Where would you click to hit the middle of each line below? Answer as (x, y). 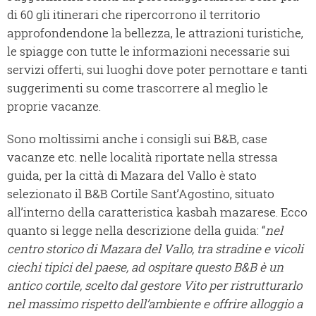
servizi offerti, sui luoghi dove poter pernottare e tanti (157, 70)
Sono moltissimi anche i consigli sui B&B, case (137, 139)
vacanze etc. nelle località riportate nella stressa (142, 157)
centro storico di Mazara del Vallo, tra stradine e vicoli (155, 249)
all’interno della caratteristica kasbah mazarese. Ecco (157, 212)
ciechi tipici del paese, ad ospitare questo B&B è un (145, 267)
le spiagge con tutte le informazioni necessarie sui (148, 51)
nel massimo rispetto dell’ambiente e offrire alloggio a (155, 304)
